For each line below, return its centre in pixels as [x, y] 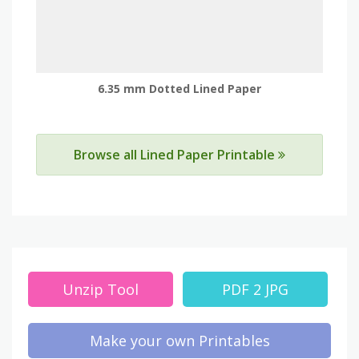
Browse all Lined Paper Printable [176, 154]
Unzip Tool [101, 289]
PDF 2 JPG [256, 289]
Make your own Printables [179, 340]
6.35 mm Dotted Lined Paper [179, 89]
